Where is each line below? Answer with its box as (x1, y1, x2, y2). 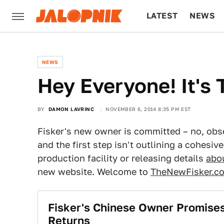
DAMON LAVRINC (48, 106, 94, 112)
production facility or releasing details (37, 153, 206, 163)
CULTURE (146, 43, 185, 52)
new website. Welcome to (37, 166, 150, 177)
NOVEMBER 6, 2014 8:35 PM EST (105, 106, 191, 112)
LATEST (146, 11, 178, 20)
